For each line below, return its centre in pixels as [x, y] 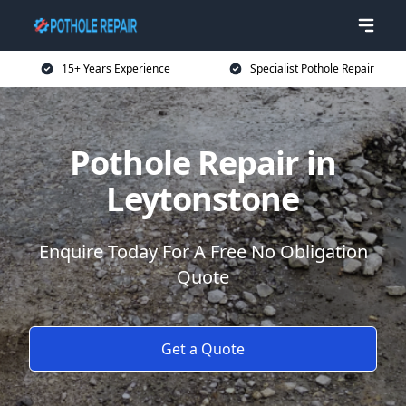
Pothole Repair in [203, 163]
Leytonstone [203, 199]
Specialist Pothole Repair [312, 68]
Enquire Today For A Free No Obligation [203, 251]
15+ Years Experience [116, 68]
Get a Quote [203, 349]
